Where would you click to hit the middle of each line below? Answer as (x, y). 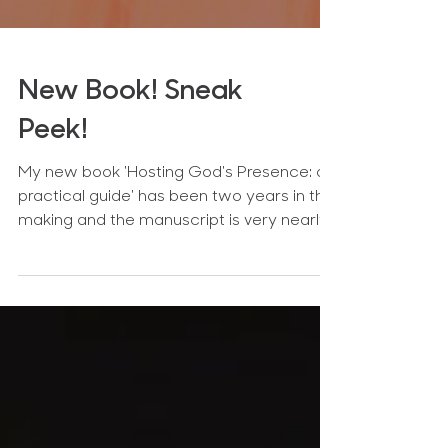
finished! (49, 365)
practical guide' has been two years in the (176, 317)
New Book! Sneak (130, 212)
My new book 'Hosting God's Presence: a (172, 293)
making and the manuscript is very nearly (173, 341)
